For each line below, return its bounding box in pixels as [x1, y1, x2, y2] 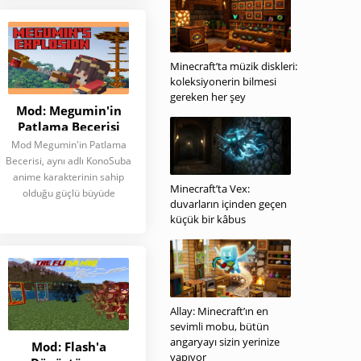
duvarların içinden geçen [170, 197, 287, 211]
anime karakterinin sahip [13, 170, 124, 184]
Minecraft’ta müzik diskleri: [170, 59, 297, 73]
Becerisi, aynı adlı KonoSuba [6, 154, 131, 168]
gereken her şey [170, 89, 246, 104]
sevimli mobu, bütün [170, 319, 269, 334]
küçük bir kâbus [170, 212, 246, 226]
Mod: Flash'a [31, 338, 106, 355]
